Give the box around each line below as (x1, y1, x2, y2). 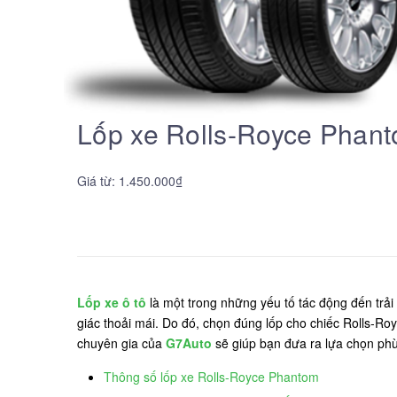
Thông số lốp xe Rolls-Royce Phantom (104, 367, 323, 385)
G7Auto (166, 333, 212, 352)
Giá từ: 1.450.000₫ (77, 171, 183, 190)
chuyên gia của (77, 333, 166, 352)
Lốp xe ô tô (77, 292, 146, 311)
